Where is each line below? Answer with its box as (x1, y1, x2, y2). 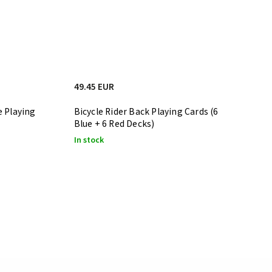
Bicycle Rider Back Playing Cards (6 (73, 104, 219, 118)
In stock (73, 134, 104, 146)
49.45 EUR (73, 80, 114, 93)
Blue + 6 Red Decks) (73, 117, 155, 131)
